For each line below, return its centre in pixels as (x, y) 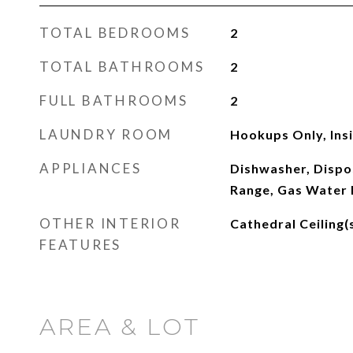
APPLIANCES (91, 168)
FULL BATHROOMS (114, 100)
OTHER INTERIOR (110, 223)
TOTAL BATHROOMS (122, 67)
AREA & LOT (120, 327)
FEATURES (80, 245)
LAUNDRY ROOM (106, 134)
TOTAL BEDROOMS (115, 33)
